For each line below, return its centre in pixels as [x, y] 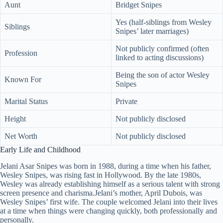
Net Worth [21, 136]
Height [15, 118]
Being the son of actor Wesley [163, 75]
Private [126, 101]
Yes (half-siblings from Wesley [164, 22]
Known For [23, 79]
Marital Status [26, 101]
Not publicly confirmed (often [162, 48]
